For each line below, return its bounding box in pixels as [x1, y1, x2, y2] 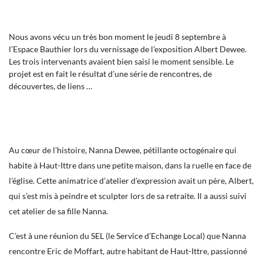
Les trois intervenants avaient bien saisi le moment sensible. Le [9, 56, 234, 66]
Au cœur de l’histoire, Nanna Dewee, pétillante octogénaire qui [9, 145, 237, 155]
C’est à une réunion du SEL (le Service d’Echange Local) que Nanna [9, 231, 246, 241]
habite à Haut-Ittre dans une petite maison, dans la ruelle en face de [9, 160, 251, 170]
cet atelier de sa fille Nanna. [9, 206, 108, 216]
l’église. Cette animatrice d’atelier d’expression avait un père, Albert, [9, 176, 254, 186]
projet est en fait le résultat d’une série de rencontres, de [9, 69, 212, 79]
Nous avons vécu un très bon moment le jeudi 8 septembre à [9, 32, 226, 42]
